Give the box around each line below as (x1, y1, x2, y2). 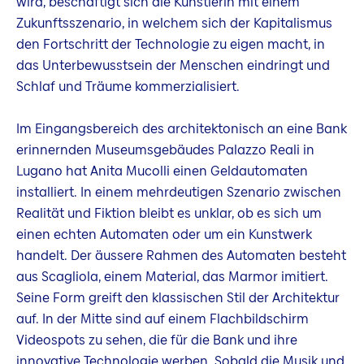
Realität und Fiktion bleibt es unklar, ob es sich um (16, 203, 322, 223)
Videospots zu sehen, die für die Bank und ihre (16, 330, 297, 349)
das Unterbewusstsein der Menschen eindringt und (16, 55, 330, 75)
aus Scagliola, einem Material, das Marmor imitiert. (16, 266, 328, 286)
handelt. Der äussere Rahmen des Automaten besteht (16, 245, 346, 265)
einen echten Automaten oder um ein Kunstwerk (16, 224, 312, 244)
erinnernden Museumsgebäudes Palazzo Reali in (16, 140, 314, 159)
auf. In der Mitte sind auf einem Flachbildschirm (16, 309, 309, 328)
